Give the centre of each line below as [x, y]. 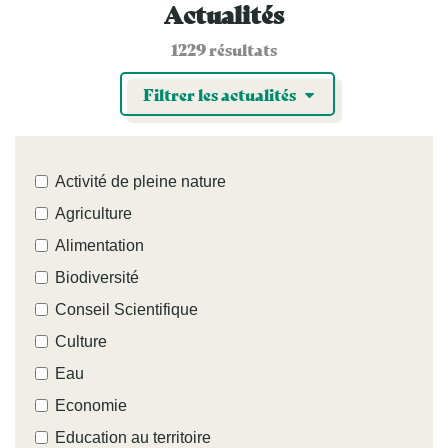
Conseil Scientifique [126, 309]
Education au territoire [133, 437]
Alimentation [99, 245]
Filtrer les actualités [220, 93]
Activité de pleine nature [140, 181]
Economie [91, 405]
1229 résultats [224, 48]
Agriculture [93, 213]
